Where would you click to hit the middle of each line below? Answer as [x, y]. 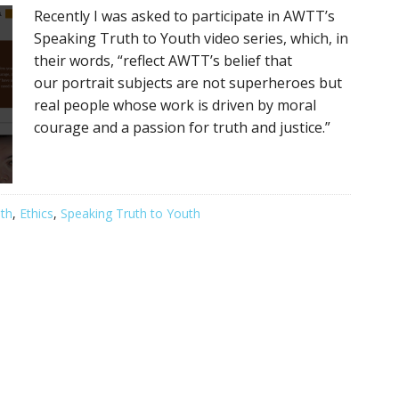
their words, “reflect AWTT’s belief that [163, 61]
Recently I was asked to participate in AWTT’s [184, 16]
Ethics [37, 213]
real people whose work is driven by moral [175, 105]
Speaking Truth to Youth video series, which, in [191, 38]
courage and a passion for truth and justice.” [182, 127]
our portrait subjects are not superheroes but [188, 83]
